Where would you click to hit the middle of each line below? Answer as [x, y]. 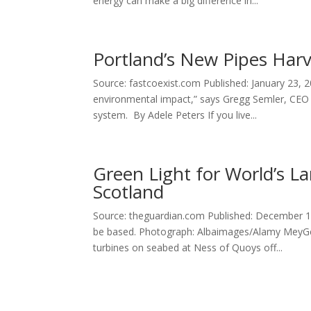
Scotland [129, 192]
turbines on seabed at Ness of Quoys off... [188, 247]
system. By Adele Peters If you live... [175, 115]
